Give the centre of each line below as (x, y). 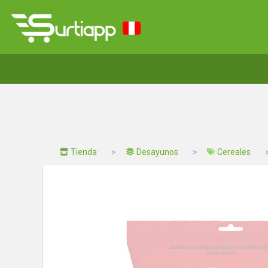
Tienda (84, 152)
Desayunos (157, 152)
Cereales (234, 152)
